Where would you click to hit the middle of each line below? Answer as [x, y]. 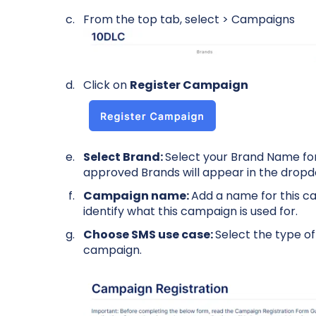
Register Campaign [189, 85]
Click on [106, 85]
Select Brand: [124, 157]
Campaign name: [137, 196]
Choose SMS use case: [149, 235]
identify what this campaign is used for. [190, 212]
